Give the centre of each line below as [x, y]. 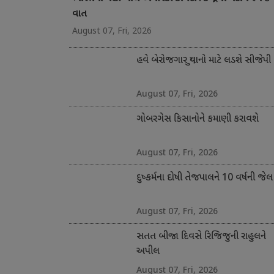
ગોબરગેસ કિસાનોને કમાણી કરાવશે [197, 120]
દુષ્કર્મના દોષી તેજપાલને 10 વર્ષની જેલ [204, 179]
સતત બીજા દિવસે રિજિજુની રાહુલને [201, 237]
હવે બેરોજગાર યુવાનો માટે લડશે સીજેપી [203, 61]
